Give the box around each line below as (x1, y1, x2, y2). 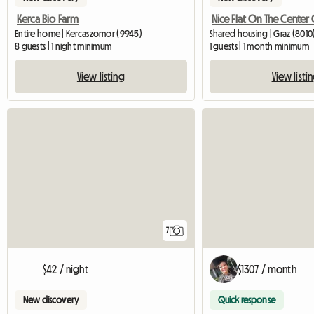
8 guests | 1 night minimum (15, 41, 112, 52)
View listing (76, 71, 125, 83)
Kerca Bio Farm (17, 13, 79, 25)
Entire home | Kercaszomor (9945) (15, 29, 142, 39)
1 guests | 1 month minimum (209, 41, 309, 52)
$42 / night (43, 264, 88, 275)
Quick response (217, 295, 275, 306)
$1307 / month (237, 264, 296, 275)
